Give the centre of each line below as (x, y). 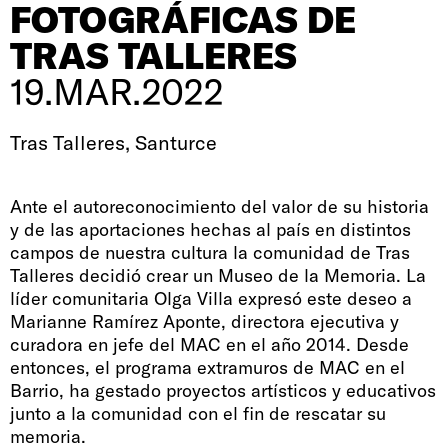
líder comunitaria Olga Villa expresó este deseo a (211, 299)
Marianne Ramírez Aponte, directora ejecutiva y (204, 322)
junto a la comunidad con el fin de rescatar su (198, 414)
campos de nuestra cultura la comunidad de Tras (210, 253)
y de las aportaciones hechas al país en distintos (210, 230)
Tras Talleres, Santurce (113, 143)
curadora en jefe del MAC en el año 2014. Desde (209, 345)
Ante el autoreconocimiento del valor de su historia (219, 207)
